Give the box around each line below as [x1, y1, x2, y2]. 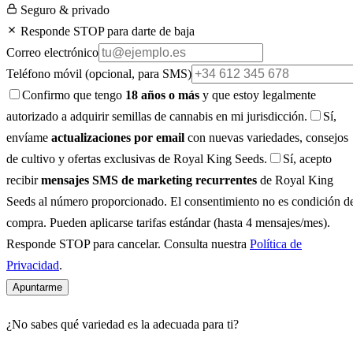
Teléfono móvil [6, 66, 85, 80]
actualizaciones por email [51, 130, 184, 144]
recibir [6, 173, 41, 187]
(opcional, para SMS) [85, 66, 191, 80]
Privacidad [6, 258, 59, 272]
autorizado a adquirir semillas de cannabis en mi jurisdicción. [6, 109, 307, 123]
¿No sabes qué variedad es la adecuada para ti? [6, 318, 239, 332]
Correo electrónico [6, 45, 98, 59]
